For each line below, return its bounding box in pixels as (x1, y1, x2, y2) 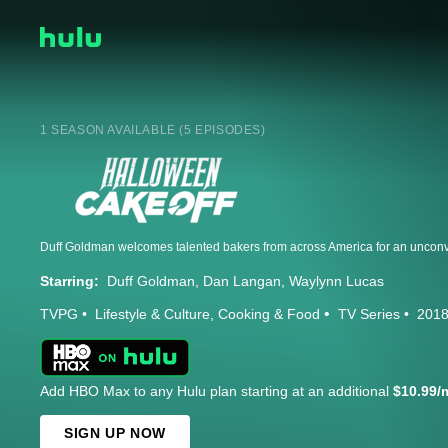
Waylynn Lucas (289, 273, 384, 290)
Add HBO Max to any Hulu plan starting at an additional (40, 383, 393, 400)
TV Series (338, 306, 400, 323)
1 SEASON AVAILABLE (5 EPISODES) (40, 123, 266, 138)
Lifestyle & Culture (95, 306, 210, 323)
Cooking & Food (218, 306, 320, 323)
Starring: (40, 273, 99, 290)
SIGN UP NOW (64, 425, 166, 442)
